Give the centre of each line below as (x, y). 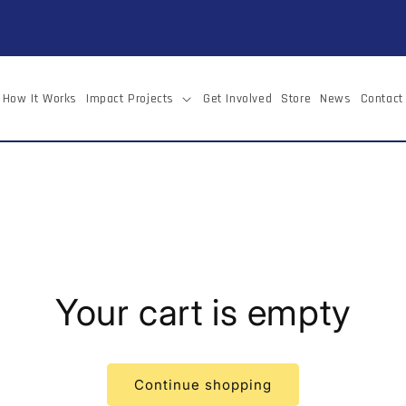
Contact (382, 98)
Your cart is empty (203, 313)
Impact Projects (130, 98)
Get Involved (237, 98)
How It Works (39, 98)
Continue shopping (203, 384)
